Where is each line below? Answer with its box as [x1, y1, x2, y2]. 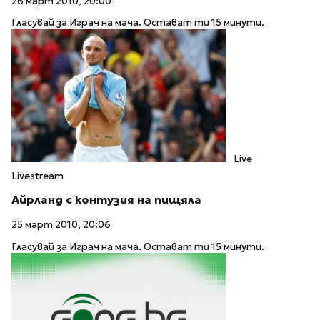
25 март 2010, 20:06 [11, 219, 111, 231]
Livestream [11, 169, 64, 182]
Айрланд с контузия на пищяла [11, 193, 201, 207]
